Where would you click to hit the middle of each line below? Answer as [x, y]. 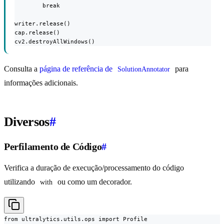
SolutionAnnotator [144, 69]
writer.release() [42, 23]
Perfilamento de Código [53, 146]
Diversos [27, 121]
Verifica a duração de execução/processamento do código [94, 167]
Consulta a [22, 68]
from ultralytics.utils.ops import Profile [76, 219]
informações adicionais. [41, 82]
